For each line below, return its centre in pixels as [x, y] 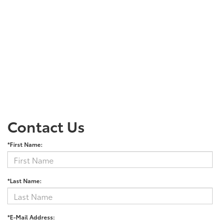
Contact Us [46, 126]
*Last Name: [25, 181]
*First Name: [25, 144]
